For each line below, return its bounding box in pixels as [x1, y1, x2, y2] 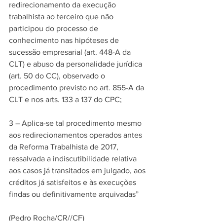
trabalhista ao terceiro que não [9, 12, 115, 21]
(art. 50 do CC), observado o [9, 72, 107, 80]
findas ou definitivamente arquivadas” [9, 190, 141, 198]
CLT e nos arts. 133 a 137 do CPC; [9, 95, 126, 104]
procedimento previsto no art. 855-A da [9, 83, 146, 92]
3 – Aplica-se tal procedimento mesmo [9, 119, 144, 127]
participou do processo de [9, 24, 100, 33]
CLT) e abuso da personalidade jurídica [9, 60, 144, 68]
